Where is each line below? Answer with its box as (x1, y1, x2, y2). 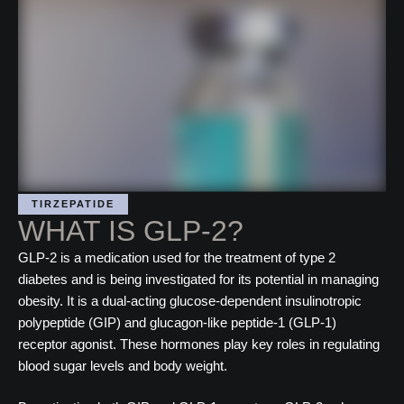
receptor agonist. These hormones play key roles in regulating (18, 335, 380, 352)
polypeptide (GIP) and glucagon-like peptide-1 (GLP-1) (18, 314, 336, 330)
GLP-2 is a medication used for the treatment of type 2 (18, 249, 335, 265)
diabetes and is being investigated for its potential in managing (18, 271, 379, 287)
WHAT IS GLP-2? (18, 214, 243, 247)
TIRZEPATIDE (32, 197, 115, 209)
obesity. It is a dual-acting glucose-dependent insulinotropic (18, 292, 362, 308)
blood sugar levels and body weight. (18, 357, 227, 373)
